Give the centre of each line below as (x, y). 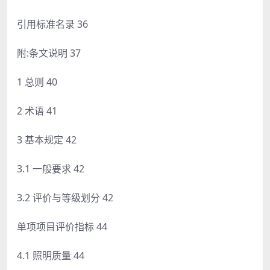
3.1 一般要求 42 (51, 168)
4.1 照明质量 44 (51, 255)
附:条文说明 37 (49, 53)
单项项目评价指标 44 (62, 226)
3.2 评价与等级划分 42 (65, 197)
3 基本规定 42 (47, 140)
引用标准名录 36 (52, 24)
